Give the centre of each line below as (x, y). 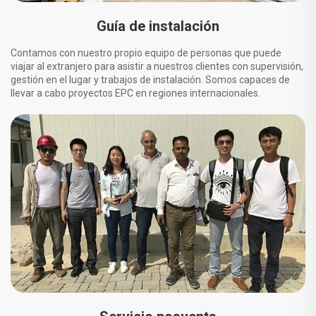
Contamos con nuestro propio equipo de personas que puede (146, 53)
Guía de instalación (158, 26)
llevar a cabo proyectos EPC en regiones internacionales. (135, 93)
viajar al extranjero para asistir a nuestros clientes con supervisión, (157, 66)
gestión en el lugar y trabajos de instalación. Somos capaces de (150, 79)
